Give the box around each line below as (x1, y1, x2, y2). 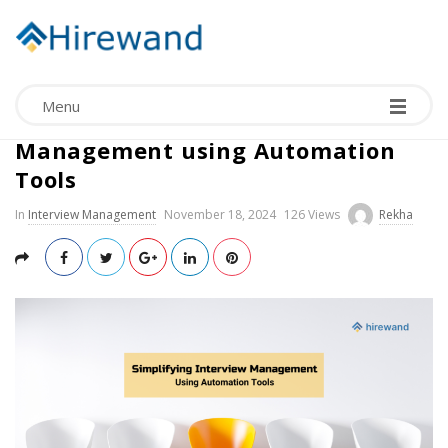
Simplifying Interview (15, 106, 273, 136)
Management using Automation (15, 135, 396, 165)
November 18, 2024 (164, 206, 276, 223)
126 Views (284, 206, 340, 223)
